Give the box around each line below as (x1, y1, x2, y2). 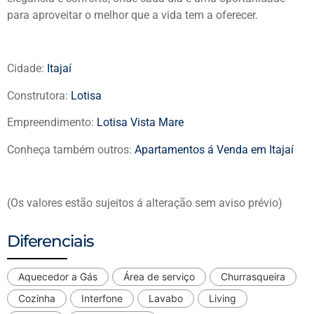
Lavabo (149, 292, 183, 304)
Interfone (81, 292, 123, 304)
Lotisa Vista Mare (97, 116, 184, 130)
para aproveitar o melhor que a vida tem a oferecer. (7, 8, 258, 22)
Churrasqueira (221, 270, 285, 282)
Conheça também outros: (7, 142, 135, 156)
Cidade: (7, 62, 47, 76)
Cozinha (18, 292, 55, 304)
